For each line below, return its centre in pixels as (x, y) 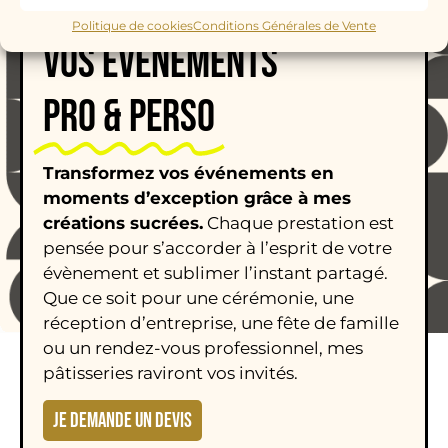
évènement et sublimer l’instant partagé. (215, 272)
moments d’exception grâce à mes (197, 197)
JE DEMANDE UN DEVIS (122, 421)
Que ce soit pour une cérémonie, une (198, 297)
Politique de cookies (132, 25)
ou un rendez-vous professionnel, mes (203, 347)
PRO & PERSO (129, 117)
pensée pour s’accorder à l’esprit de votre (217, 247)
